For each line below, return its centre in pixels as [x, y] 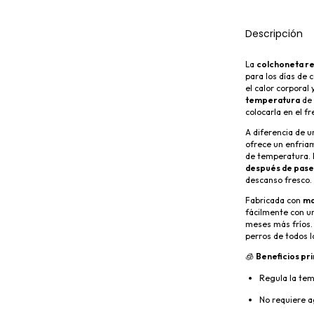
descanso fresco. [279, 179]
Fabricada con [274, 200]
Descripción [274, 33]
